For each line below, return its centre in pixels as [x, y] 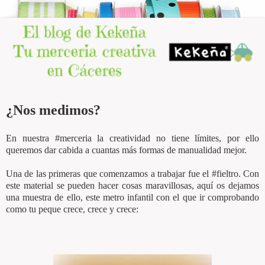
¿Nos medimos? [53, 110]
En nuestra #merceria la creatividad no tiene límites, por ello [132, 138]
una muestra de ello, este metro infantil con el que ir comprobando [132, 197]
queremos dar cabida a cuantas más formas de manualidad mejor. [126, 150]
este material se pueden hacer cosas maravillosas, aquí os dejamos [132, 185]
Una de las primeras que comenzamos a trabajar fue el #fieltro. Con [132, 173]
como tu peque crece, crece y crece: [72, 209]
